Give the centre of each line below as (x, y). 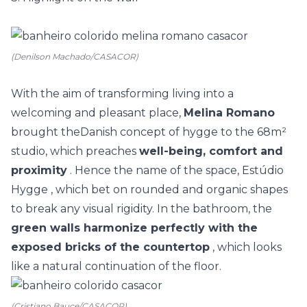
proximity (39, 170)
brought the (46, 132)
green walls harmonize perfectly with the (134, 228)
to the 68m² (252, 132)
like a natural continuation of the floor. (116, 266)
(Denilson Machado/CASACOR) (75, 57)
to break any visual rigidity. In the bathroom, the (142, 209)
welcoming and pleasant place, (97, 113)
